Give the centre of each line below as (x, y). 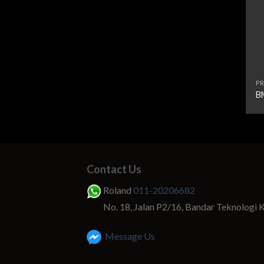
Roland (117, 190)
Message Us (128, 236)
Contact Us (114, 169)
